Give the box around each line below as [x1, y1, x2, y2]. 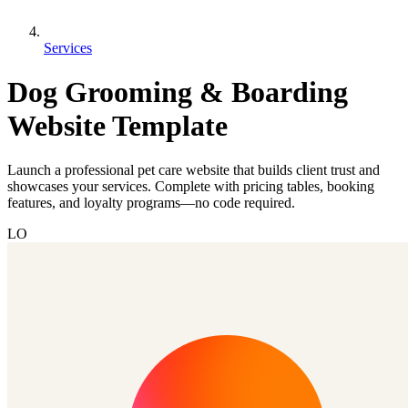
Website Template [7, 109, 228, 143]
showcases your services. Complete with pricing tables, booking [7, 178, 374, 195]
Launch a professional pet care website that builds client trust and [7, 162, 380, 178]
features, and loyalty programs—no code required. [7, 195, 295, 211]
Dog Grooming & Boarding [7, 76, 348, 109]
